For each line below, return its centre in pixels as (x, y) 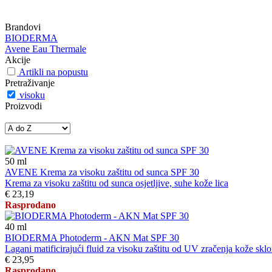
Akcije (18, 60)
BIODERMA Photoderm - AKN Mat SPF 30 (92, 238)
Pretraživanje (30, 83)
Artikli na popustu (53, 72)
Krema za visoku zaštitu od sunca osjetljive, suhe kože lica (117, 183)
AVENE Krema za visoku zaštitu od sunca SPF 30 (102, 172)
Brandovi (23, 27)
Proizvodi (23, 106)
